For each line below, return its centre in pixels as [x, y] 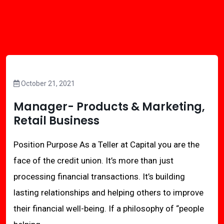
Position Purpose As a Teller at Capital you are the [106, 144]
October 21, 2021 [47, 83]
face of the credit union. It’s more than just [93, 160]
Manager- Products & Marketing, [109, 107]
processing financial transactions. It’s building [99, 176]
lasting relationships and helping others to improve [108, 192]
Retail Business [56, 121]
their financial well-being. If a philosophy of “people [109, 208]
